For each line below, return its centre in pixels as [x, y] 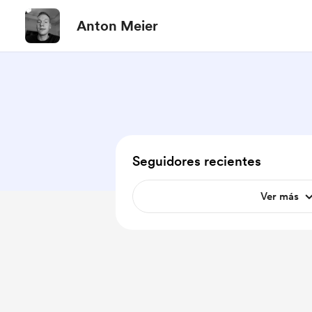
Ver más [279, 196]
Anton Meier [117, 26]
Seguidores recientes [197, 161]
